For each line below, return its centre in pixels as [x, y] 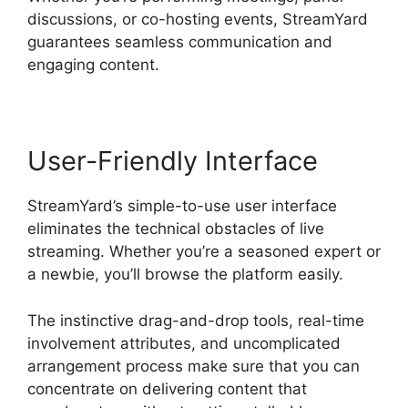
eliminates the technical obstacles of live [176, 229]
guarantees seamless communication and [180, 42]
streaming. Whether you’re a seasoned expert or [204, 252]
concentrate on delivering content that [167, 388]
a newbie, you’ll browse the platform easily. [185, 275]
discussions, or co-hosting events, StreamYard [198, 20]
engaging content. [93, 65]
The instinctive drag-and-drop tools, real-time [196, 320]
